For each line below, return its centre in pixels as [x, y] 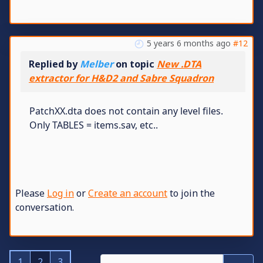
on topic [135, 64]
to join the [191, 193]
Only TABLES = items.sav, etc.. [94, 125]
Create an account [128, 193]
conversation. [45, 207]
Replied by [54, 64]
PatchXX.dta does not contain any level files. [126, 111]
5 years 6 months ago [189, 43]
